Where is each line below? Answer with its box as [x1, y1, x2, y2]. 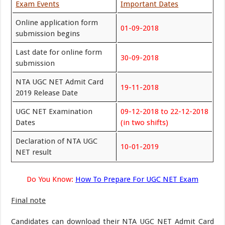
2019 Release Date [16, 88, 78, 97]
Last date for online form [16, 48, 102, 57]
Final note [11, 195, 46, 205]
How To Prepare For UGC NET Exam [75, 174, 198, 184]
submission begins [16, 29, 80, 38]
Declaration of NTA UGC [16, 137, 98, 146]
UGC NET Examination [16, 107, 93, 116]
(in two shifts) [121, 118, 169, 127]
